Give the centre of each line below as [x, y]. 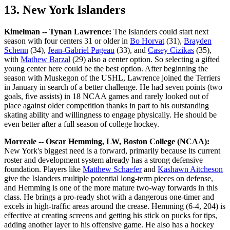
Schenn [16, 50]
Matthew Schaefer [112, 169]
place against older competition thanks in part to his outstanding [107, 105]
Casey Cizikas [171, 50]
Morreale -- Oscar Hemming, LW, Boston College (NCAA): [107, 141]
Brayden [198, 41]
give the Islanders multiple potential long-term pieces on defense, [109, 178]
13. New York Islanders [65, 10]
